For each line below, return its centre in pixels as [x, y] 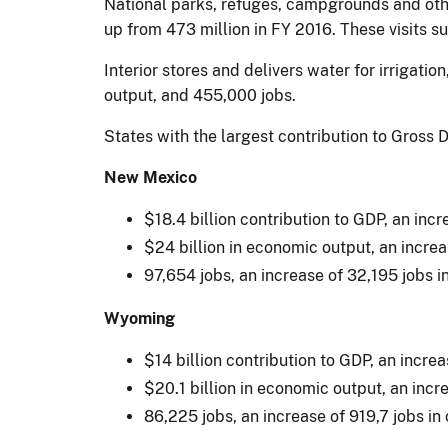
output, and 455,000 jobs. [200, 95]
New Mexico [150, 177]
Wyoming [139, 318]
